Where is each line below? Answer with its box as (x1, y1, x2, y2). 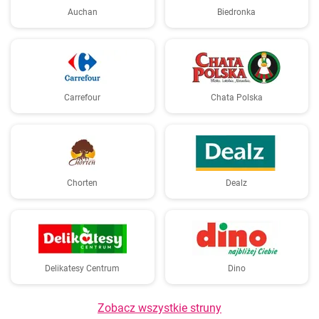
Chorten (67, 178, 98, 188)
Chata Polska (210, 93, 263, 103)
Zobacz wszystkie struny (98, 301, 221, 315)
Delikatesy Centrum (45, 263, 120, 273)
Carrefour (64, 93, 101, 103)
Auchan (67, 7, 98, 17)
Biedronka (217, 7, 256, 17)
